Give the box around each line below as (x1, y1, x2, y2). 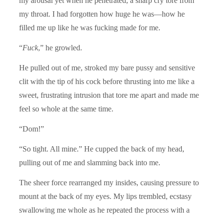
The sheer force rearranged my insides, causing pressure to (19, 178, 199, 187)
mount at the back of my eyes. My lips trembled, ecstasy (19, 192, 192, 200)
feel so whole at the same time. (19, 104, 113, 113)
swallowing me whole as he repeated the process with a (19, 205, 190, 214)
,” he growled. (38, 43, 82, 52)
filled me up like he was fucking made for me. (19, 23, 160, 32)
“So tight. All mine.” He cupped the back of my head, (19, 144, 184, 153)
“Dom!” (19, 124, 44, 133)
